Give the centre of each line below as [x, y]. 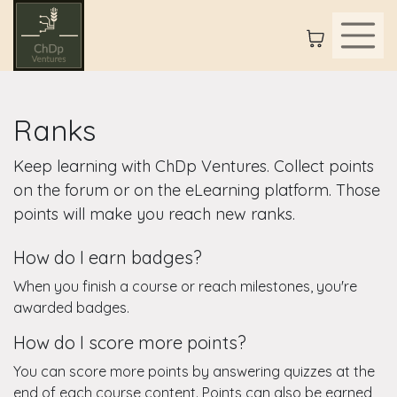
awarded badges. [71, 307]
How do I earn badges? [108, 257]
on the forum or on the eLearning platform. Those [197, 190]
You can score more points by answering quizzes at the [194, 371]
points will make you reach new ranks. [154, 214]
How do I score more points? [130, 343]
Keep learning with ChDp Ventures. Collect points [194, 166]
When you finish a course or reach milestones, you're [185, 286]
